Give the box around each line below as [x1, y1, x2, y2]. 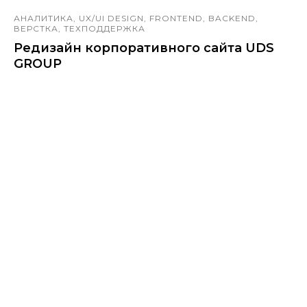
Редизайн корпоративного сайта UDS [14, 40, 274, 56]
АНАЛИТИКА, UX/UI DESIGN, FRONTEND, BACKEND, [14, 13, 258, 23]
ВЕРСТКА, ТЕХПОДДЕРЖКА [14, 23, 145, 34]
